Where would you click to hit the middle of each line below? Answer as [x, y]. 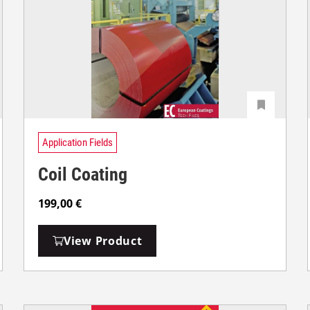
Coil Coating [83, 175]
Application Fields [77, 142]
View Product [103, 241]
